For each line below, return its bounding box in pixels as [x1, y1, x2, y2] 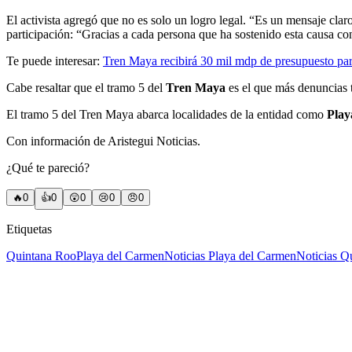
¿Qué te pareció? [6, 161, 90, 175]
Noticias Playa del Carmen [164, 249, 296, 263]
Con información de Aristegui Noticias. [6, 134, 200, 148]
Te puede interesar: [6, 54, 103, 68]
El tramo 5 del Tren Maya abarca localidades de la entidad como [6, 108, 327, 122]
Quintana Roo [6, 249, 76, 263]
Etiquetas [6, 222, 52, 236]
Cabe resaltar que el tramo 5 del [6, 81, 166, 95]
